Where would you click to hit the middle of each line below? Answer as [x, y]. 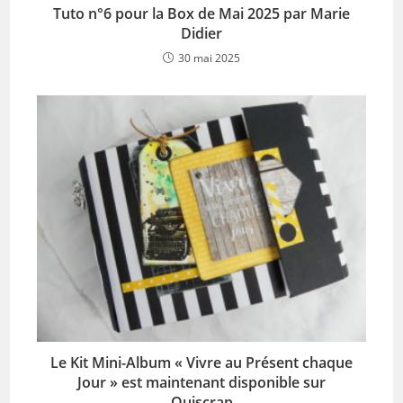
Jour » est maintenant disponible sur [201, 383]
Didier [201, 34]
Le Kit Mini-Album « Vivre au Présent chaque [201, 363]
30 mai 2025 [209, 58]
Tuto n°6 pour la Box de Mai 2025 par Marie [201, 14]
